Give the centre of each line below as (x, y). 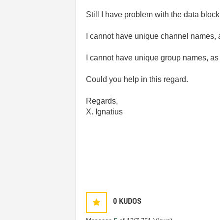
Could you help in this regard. (137, 79)
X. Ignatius (105, 112)
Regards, (102, 101)
